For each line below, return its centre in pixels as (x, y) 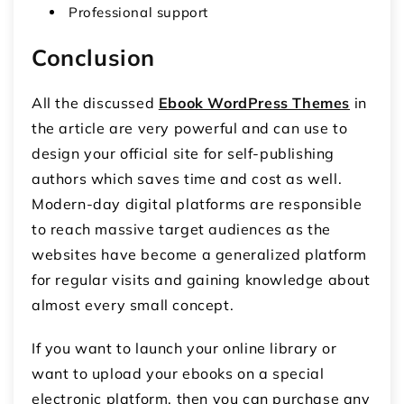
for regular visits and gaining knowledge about (201, 280)
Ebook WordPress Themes (254, 103)
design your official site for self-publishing (184, 154)
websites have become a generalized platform (199, 255)
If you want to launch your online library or (184, 349)
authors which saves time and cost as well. (187, 179)
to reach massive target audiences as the (182, 230)
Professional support (138, 12)
